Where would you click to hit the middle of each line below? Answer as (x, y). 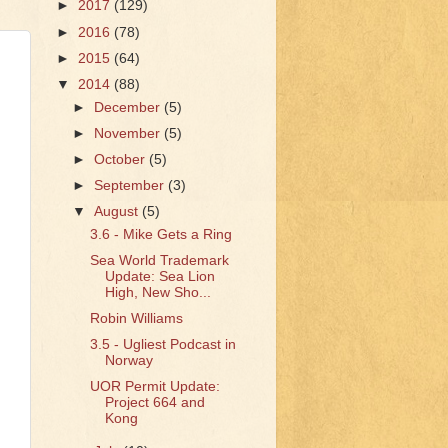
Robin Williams (136, 318)
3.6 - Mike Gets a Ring (160, 234)
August (118, 211)
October (122, 159)
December (129, 107)
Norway (128, 361)
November (129, 133)
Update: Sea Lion (159, 276)
